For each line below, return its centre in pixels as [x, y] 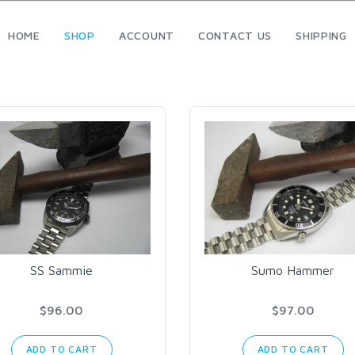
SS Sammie [62, 271]
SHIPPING [321, 35]
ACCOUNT [147, 35]
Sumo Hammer [293, 271]
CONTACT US [235, 35]
